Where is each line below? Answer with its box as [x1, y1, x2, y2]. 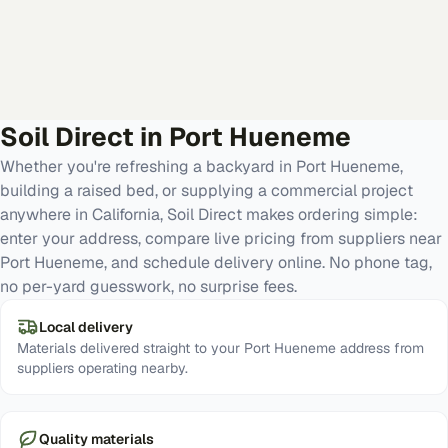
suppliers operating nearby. [17, 359, 188, 377]
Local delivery [39, 318, 133, 336]
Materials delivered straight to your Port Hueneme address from [17, 339, 424, 357]
